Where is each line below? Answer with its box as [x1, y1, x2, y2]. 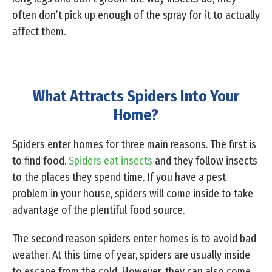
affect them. [12, 25, 66, 39]
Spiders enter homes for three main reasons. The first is [12, 138, 256, 152]
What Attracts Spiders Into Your [33, 87, 239, 106]
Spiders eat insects [69, 154, 155, 168]
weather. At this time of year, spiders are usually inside [12, 248, 250, 262]
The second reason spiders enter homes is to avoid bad [12, 232, 256, 246]
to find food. [12, 154, 69, 168]
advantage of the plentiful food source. [12, 203, 185, 217]
